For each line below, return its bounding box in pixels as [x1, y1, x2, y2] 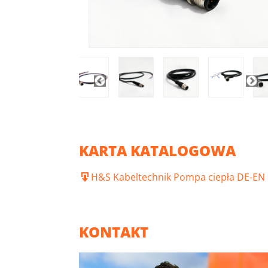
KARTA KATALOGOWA [79, 140, 236, 160]
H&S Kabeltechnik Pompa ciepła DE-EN [91, 170, 265, 184]
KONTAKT [79, 221, 148, 242]
